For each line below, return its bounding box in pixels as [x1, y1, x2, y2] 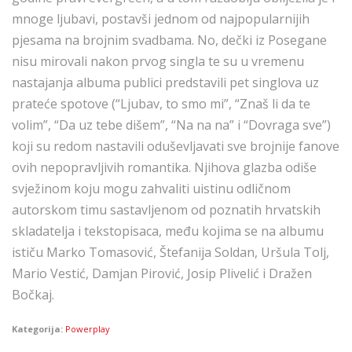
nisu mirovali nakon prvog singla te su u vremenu [12, 53, 304, 70]
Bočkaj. [12, 286, 54, 303]
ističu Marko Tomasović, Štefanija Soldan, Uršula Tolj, [12, 244, 329, 261]
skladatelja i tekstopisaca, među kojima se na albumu [12, 222, 324, 240]
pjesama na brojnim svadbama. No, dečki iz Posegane [12, 31, 327, 49]
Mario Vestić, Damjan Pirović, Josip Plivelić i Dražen [12, 265, 312, 282]
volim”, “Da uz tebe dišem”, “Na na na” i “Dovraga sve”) [12, 116, 331, 134]
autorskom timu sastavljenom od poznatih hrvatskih [12, 201, 321, 218]
